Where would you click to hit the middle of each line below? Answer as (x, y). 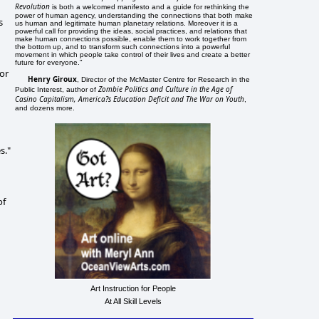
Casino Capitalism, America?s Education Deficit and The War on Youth (130, 99)
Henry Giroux (53, 79)
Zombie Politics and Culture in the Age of (166, 89)
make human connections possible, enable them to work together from (131, 38)
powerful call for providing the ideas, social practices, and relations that (131, 31)
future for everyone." (49, 62)
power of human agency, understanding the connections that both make (134, 15)
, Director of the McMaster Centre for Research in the (164, 79)
